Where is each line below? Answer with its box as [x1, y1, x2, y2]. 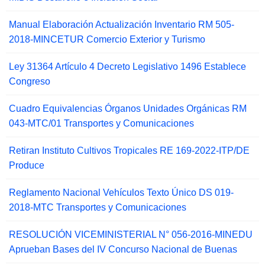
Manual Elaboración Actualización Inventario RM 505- [9, 20, 234, 30]
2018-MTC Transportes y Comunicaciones [9, 202, 186, 213]
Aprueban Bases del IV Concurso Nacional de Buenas [9, 244, 237, 255]
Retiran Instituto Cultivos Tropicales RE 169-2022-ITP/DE [9, 146, 250, 156]
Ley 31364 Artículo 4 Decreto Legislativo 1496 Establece [9, 62, 246, 72]
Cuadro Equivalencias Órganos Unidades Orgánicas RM [9, 104, 247, 114]
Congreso [9, 76, 50, 87]
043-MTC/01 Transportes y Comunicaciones [9, 118, 194, 129]
